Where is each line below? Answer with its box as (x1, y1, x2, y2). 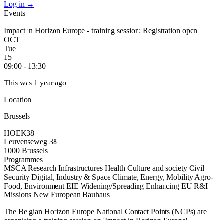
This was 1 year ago (4, 79, 66, 87)
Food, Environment (4, 182, 66, 190)
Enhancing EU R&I (146, 182, 208, 190)
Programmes (4, 155, 43, 164)
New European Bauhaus (33, 191, 110, 199)
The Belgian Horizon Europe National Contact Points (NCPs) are (4, 207, 207, 216)
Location (4, 95, 31, 104)
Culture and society (127, 164, 189, 172)
